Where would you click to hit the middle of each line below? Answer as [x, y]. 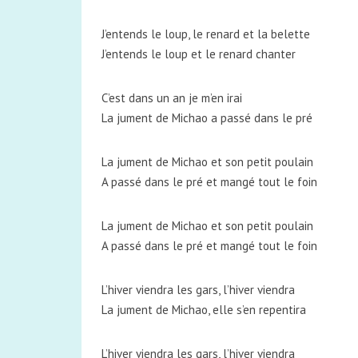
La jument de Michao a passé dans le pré [207, 118]
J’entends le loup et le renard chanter [199, 54]
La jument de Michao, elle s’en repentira [204, 310]
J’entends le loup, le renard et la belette [206, 34]
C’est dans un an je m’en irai [172, 98]
